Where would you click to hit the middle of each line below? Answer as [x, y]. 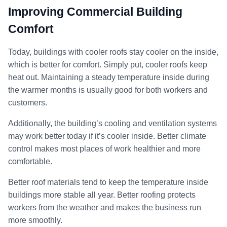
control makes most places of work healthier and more [104, 148]
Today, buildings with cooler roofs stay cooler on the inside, [113, 52]
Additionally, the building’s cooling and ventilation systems [112, 123]
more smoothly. [35, 220]
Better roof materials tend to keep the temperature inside [108, 182]
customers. [28, 102]
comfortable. [30, 161]
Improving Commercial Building [95, 11]
